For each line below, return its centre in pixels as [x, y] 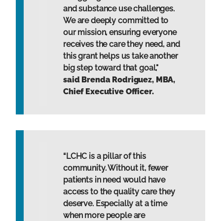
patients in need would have [114, 180]
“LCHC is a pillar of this [105, 156]
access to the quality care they [119, 192]
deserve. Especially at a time [115, 204]
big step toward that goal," [111, 68]
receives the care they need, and [122, 44]
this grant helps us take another [121, 56]
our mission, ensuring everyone [120, 33]
